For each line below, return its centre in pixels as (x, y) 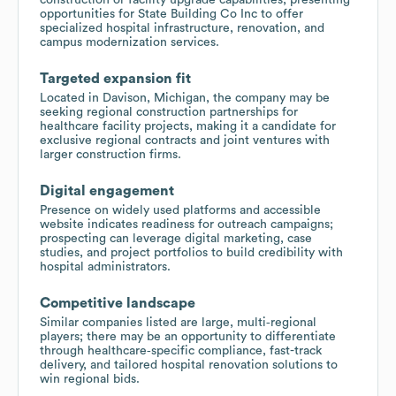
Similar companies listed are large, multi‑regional (178, 322)
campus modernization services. (129, 42)
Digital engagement (107, 190)
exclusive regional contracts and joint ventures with (185, 140)
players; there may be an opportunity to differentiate (188, 336)
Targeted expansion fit (115, 78)
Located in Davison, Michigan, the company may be (185, 98)
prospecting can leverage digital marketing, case (176, 238)
